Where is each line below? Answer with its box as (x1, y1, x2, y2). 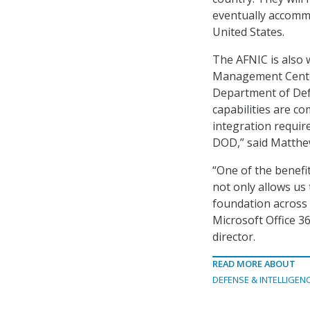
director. (212, 229, 255, 245)
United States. (212, 24, 284, 40)
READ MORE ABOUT (212, 257, 295, 271)
